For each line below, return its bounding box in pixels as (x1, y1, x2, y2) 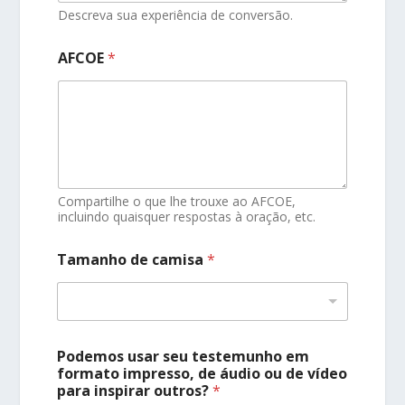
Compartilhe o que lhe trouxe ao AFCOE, (58, 193, 297, 211)
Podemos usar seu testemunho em (57, 346, 310, 367)
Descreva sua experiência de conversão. (58, 5, 294, 24)
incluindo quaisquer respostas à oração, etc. (58, 208, 316, 226)
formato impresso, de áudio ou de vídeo (57, 363, 348, 384)
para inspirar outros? (57, 381, 213, 401)
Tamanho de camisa (57, 250, 208, 270)
